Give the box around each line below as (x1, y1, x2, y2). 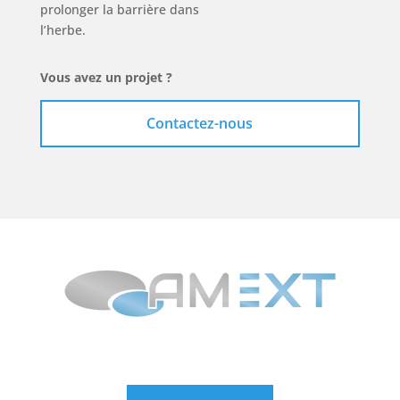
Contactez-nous (146, 112, 254, 133)
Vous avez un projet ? (39, 68, 176, 86)
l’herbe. (39, 21, 86, 38)
